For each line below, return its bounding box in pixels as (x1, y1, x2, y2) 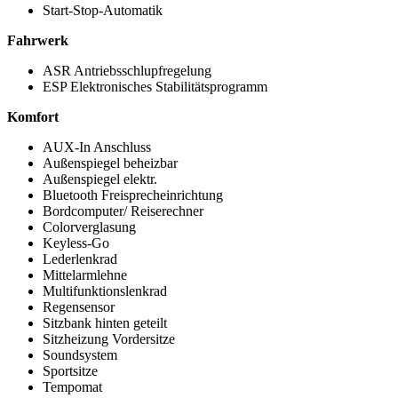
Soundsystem (43, 346, 117, 362)
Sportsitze (43, 362, 98, 378)
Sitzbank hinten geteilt (43, 314, 167, 330)
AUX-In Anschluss (43, 139, 151, 155)
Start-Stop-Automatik (43, 2, 163, 18)
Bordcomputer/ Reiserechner (43, 203, 203, 219)
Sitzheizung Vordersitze (43, 330, 175, 346)
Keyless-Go (43, 235, 109, 251)
